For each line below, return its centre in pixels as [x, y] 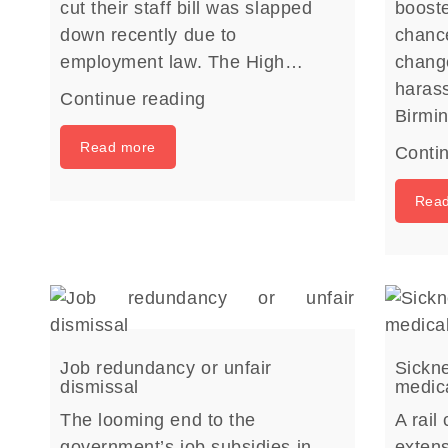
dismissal [99, 387]
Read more [118, 147]
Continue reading [133, 99]
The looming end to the [158, 420]
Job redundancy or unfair [166, 368]
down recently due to [148, 35]
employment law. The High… [182, 62]
